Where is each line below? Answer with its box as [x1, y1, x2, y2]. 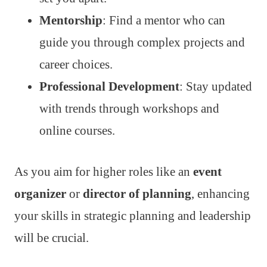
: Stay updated [179, 79, 252, 94]
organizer [14, 187, 66, 201]
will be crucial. [14, 231, 89, 246]
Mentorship [39, 13, 103, 28]
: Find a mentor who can [103, 13, 225, 28]
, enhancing [191, 187, 250, 201]
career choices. [39, 57, 113, 72]
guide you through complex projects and [39, 35, 245, 50]
